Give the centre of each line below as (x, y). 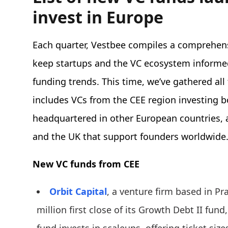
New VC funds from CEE (86, 164)
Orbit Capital (78, 192)
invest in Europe (98, 17)
